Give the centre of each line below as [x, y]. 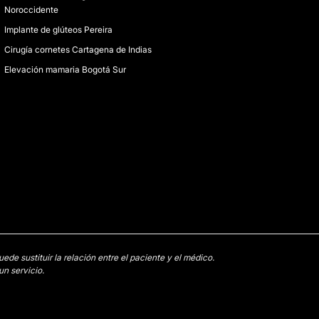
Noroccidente [31, 10]
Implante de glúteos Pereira [58, 30]
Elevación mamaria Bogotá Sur [65, 69]
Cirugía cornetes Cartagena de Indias [78, 49]
